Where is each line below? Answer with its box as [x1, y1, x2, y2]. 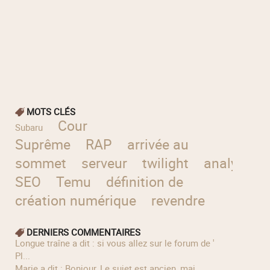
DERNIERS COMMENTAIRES [26, 226, 140, 239]
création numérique [14, 191, 136, 210]
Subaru [14, 121, 43, 134]
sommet [14, 154, 66, 173]
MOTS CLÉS [26, 105, 75, 118]
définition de [106, 172, 184, 192]
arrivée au [127, 135, 189, 154]
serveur [81, 154, 127, 173]
